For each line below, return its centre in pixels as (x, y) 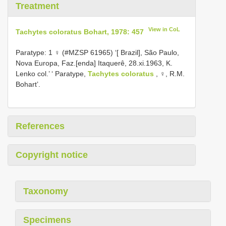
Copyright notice (52, 155)
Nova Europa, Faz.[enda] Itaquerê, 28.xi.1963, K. (94, 63)
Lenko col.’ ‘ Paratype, (52, 73)
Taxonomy (46, 191)
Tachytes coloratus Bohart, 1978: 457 (80, 32)
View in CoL (164, 29)
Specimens (47, 220)
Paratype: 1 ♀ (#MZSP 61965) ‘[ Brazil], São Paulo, (97, 52)
